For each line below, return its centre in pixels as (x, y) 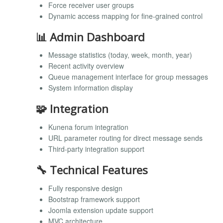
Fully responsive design (85, 188)
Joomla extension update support (101, 210)
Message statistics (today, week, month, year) (120, 55)
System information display (91, 88)
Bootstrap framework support (94, 199)
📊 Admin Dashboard (90, 37)
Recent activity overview (86, 66)
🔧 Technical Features (92, 170)
